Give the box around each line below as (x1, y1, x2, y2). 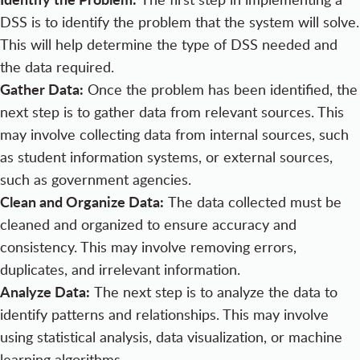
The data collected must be (164, 191, 342, 211)
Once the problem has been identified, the (84, 79, 358, 99)
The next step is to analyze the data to (90, 281, 337, 301)
